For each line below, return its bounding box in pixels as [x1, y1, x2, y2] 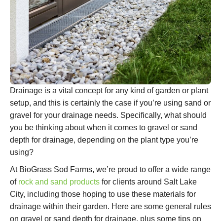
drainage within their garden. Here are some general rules [10, 202, 211, 211]
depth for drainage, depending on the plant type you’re [10, 136, 198, 145]
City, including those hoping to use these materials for [10, 190, 196, 199]
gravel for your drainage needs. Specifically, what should [10, 111, 207, 120]
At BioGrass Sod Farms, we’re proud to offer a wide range [10, 165, 211, 174]
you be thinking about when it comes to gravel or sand [10, 123, 197, 132]
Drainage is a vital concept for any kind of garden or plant [10, 86, 208, 95]
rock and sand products [18, 178, 100, 186]
